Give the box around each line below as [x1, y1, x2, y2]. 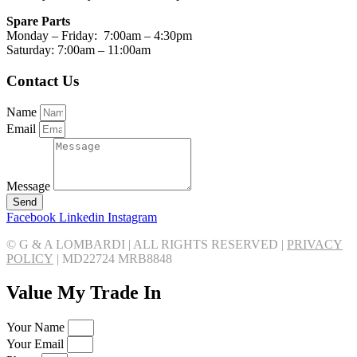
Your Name [6, 320, 68, 335]
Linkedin [59, 210, 104, 225]
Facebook [6, 210, 56, 225]
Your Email [6, 337, 67, 351]
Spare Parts [6, 14, 70, 28]
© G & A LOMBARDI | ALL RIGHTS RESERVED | [6, 237, 287, 252]
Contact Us [6, 72, 79, 89]
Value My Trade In [6, 282, 161, 304]
